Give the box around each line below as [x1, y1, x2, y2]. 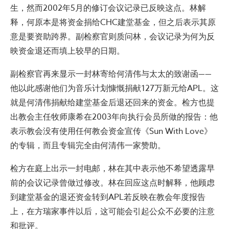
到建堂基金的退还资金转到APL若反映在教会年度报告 [10, 191, 205, 203]
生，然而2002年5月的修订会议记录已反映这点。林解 [10, 2, 206, 14]
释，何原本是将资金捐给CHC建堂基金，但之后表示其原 [10, 16, 216, 29]
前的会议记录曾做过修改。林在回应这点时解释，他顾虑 [10, 177, 215, 189]
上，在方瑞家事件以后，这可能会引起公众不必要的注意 [10, 205, 215, 218]
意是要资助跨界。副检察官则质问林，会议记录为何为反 [10, 31, 215, 43]
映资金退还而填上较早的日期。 [10, 45, 125, 57]
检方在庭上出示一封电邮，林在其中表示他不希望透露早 [10, 163, 215, 175]
